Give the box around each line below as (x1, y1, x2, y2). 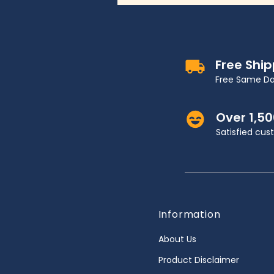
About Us (158, 233, 196, 245)
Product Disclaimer (158, 254, 239, 266)
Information (158, 207, 221, 221)
